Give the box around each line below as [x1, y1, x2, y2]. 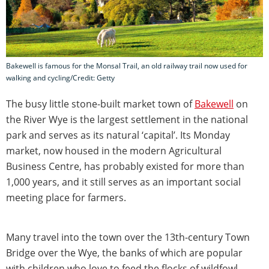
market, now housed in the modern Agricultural [6, 144, 222, 157]
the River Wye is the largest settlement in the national [6, 112, 248, 126]
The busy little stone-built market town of [6, 97, 195, 110]
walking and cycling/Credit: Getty [6, 72, 115, 83]
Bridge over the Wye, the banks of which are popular [6, 246, 243, 259]
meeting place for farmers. [6, 190, 126, 204]
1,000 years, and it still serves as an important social [6, 175, 241, 189]
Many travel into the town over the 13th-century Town [6, 230, 250, 244]
